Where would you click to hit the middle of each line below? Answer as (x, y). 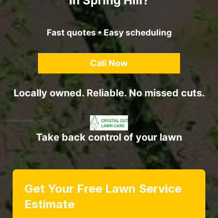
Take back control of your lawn (109, 137)
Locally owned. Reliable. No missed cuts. (109, 93)
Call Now (109, 63)
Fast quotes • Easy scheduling (109, 33)
